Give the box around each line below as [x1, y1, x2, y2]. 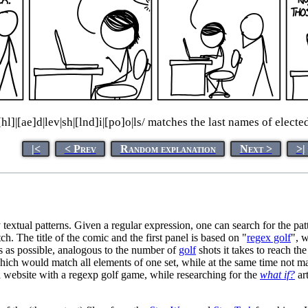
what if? [260, 268, 295, 280]
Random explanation [120, 142, 216, 155]
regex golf [247, 231, 291, 243]
